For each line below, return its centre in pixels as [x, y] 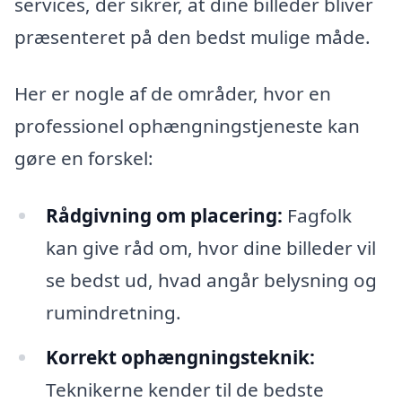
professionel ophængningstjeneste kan [187, 126]
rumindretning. [113, 313]
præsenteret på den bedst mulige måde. [192, 36]
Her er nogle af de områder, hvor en [173, 94]
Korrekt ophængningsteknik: [180, 357]
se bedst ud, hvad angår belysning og [211, 280]
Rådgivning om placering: [164, 216]
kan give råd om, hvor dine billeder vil [210, 248]
